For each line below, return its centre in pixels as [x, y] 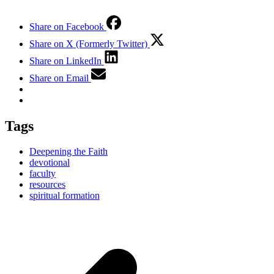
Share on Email [59, 78]
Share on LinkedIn [65, 61]
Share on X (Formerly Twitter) [88, 43]
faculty [43, 174]
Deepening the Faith [68, 152]
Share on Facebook [67, 26]
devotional [50, 163]
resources [47, 185]
